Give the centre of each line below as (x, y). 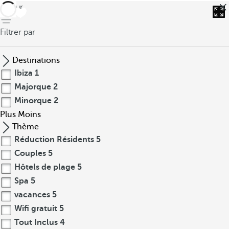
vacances (32, 195)
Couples (30, 153)
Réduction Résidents (54, 140)
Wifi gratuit (36, 209)
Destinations (36, 60)
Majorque (33, 87)
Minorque (33, 101)
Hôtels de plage (45, 167)
